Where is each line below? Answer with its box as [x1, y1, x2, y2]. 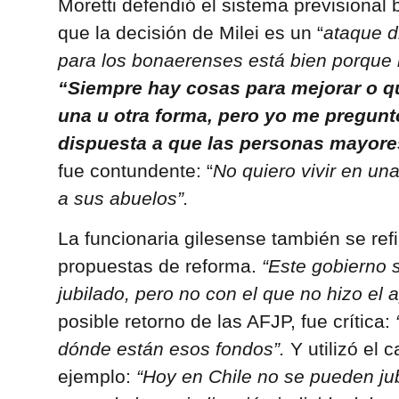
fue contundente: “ [57, 159, 213, 181]
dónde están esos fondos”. [57, 338, 285, 360]
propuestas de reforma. [57, 256, 256, 277]
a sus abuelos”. [57, 187, 189, 208]
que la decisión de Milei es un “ [57, 21, 323, 43]
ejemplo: [57, 366, 136, 387]
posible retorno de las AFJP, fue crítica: [57, 311, 395, 332]
